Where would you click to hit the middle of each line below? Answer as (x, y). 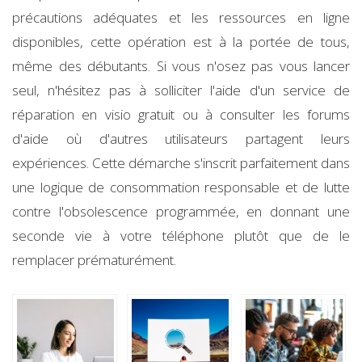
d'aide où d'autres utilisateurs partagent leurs (181, 138)
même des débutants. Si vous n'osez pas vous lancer (181, 65)
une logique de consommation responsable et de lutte (181, 187)
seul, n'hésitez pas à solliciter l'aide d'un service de (181, 90)
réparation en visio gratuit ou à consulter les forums (181, 114)
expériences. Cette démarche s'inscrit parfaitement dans (181, 162)
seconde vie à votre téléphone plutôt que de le (181, 235)
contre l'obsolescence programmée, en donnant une (181, 211)
